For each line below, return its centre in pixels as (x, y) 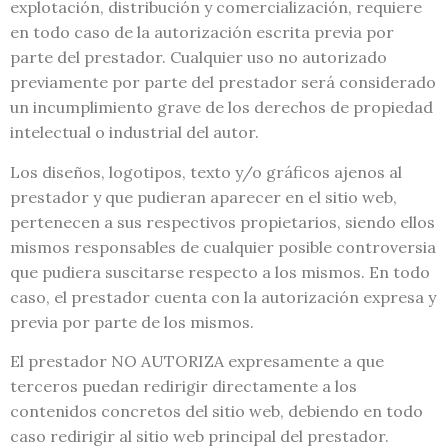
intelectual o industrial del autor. (134, 132)
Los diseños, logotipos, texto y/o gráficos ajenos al (206, 171)
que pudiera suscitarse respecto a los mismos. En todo (220, 271)
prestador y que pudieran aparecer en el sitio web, (203, 196)
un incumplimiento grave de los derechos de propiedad (221, 107)
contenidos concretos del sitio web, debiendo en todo (216, 411)
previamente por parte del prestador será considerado (223, 82)
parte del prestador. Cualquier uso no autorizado (198, 57)
